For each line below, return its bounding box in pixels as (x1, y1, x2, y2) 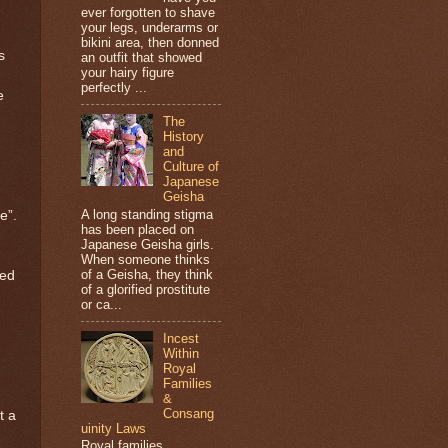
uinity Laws (81, 420, 146, 436)
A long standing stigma (81, 206, 213, 222)
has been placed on (81, 221, 194, 237)
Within (163, 345, 200, 361)
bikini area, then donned (81, 35, 219, 51)
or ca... (81, 296, 122, 312)
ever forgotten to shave (81, 5, 215, 21)
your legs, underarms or (81, 20, 218, 36)
